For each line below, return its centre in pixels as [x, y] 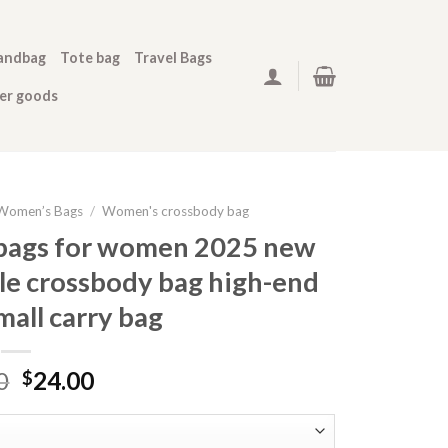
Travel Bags [173, 57]
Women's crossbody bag [176, 211]
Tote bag [90, 57]
